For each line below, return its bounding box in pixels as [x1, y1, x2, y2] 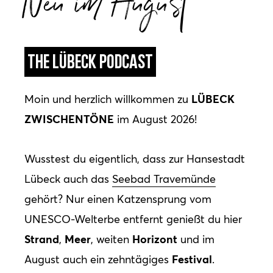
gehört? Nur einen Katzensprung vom [24, 191, 211, 206]
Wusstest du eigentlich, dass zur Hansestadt [24, 151, 245, 166]
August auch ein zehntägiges [24, 252, 172, 266]
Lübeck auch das [24, 171, 112, 186]
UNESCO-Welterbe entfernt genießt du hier [24, 211, 242, 226]
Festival [172, 251, 212, 266]
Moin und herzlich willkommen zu [24, 92, 191, 107]
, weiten [91, 232, 132, 246]
